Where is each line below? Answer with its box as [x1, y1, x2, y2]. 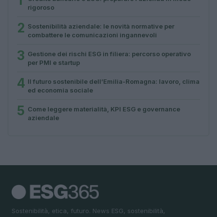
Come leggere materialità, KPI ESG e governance [28, 105, 180, 113]
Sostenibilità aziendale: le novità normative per [28, 22, 174, 30]
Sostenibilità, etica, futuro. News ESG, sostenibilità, [12, 206, 165, 215]
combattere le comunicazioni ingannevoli [28, 31, 157, 39]
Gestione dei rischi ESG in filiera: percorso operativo [28, 49, 191, 58]
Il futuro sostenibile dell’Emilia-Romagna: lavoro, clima [28, 77, 200, 85]
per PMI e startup [28, 58, 80, 66]
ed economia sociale [28, 86, 93, 94]
